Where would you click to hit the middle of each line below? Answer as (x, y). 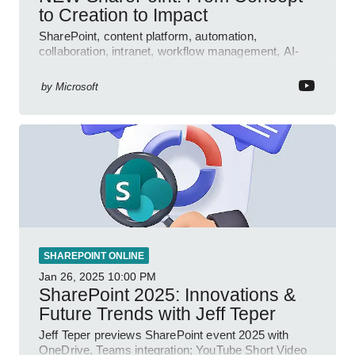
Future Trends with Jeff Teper (157, 313)
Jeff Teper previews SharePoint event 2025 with (164, 334)
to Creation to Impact (123, 15)
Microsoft (77, 86)
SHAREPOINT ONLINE (94, 256)
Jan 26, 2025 (72, 276)
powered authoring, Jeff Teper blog (129, 66)
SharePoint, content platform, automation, (148, 36)
